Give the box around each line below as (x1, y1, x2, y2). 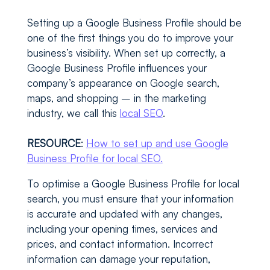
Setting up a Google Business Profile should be (27, 16, 242, 30)
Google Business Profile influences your (27, 61, 207, 75)
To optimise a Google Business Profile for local (27, 177, 239, 190)
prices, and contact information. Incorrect (27, 237, 213, 251)
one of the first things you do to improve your (27, 31, 233, 45)
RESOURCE (27, 137, 81, 150)
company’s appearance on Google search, (27, 77, 219, 90)
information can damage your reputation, (27, 253, 210, 266)
